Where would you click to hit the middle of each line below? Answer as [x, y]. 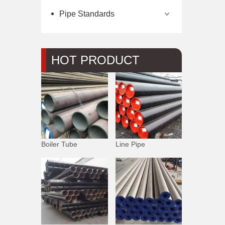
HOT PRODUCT [95, 60]
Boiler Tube [59, 144]
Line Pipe [130, 144]
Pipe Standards [87, 14]
